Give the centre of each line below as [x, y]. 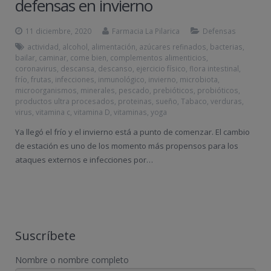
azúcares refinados [173, 47]
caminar [53, 57]
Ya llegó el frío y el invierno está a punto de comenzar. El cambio [132, 132]
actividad [43, 47]
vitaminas [130, 112]
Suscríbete [45, 236]
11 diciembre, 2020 [58, 31]
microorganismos [46, 90]
